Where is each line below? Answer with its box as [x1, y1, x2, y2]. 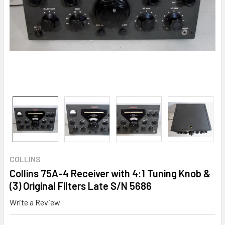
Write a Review [10, 197, 60, 207]
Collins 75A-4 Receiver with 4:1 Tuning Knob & [10, 167, 210, 179]
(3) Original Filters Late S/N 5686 [10, 180, 152, 192]
